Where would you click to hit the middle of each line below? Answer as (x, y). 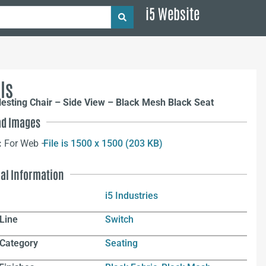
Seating (122, 243)
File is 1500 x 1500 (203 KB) (103, 144)
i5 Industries (132, 195)
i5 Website (173, 13)
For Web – (27, 144)
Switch (120, 219)
